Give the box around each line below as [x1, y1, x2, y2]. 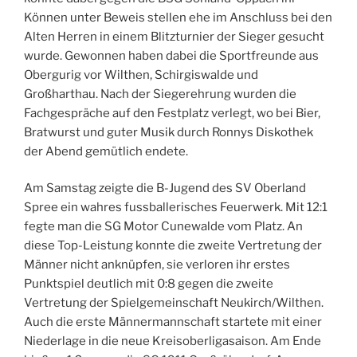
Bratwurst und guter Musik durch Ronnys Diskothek [24, 124, 313, 139]
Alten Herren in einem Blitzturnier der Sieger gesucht [24, 29, 324, 44]
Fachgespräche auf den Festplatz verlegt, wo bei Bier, [24, 105, 320, 120]
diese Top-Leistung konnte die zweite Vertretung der [24, 238, 322, 253]
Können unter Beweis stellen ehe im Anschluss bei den [24, 10, 332, 25]
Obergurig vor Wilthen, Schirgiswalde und [24, 67, 258, 82]
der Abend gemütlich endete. [24, 143, 188, 159]
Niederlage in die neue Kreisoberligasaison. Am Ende [24, 334, 321, 349]
